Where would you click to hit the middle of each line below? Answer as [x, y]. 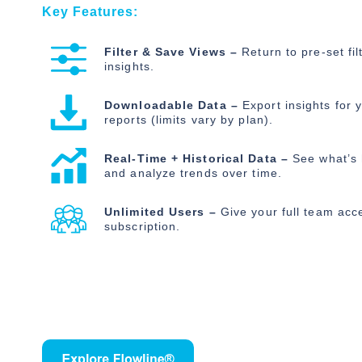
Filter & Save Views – [171, 52]
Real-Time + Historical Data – [196, 158]
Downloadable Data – [171, 105]
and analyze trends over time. [193, 173]
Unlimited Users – [160, 212]
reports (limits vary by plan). [189, 120]
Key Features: [90, 12]
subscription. [143, 226]
